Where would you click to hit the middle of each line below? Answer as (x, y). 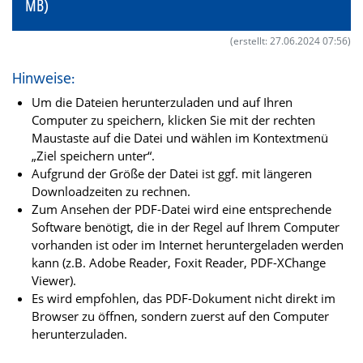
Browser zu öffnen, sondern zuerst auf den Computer (180, 316)
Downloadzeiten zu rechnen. (111, 192)
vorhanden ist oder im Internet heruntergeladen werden (188, 245)
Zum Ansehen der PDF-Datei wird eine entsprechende (181, 209)
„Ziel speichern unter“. (93, 156)
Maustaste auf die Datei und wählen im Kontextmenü (180, 138)
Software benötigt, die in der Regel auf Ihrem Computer (186, 227)
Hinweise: (43, 80)
